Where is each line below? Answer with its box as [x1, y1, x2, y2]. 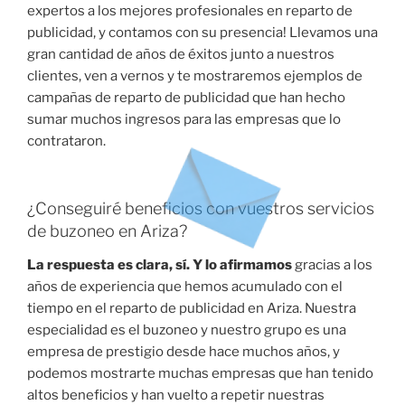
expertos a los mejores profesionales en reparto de [27, 3, 353, 20]
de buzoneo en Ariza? [27, 221, 187, 240]
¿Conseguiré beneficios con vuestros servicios [27, 198, 374, 218]
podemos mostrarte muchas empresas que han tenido [27, 365, 373, 382]
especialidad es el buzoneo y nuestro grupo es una [27, 322, 346, 339]
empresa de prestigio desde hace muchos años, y [27, 344, 340, 361]
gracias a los [292, 257, 372, 274]
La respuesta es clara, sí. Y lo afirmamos [27, 257, 292, 274]
